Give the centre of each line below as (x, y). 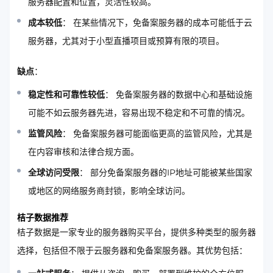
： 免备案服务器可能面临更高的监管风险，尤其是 (157, 133)
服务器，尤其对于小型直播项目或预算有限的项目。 (126, 41)
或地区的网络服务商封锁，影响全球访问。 (109, 191)
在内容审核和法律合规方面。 (83, 152)
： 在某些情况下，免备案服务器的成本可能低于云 (157, 23)
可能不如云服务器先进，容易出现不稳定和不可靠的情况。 (139, 113)
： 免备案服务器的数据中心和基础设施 (179, 94)
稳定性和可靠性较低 (66, 94)
